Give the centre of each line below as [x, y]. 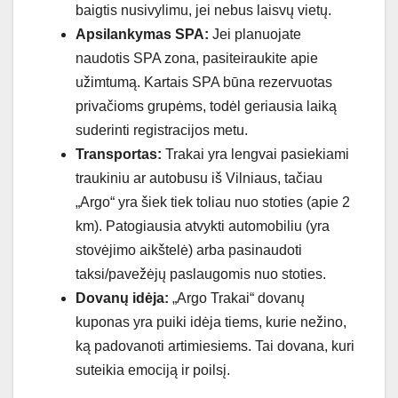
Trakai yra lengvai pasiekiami [255, 155]
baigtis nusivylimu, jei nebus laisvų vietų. [203, 11]
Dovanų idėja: [122, 298]
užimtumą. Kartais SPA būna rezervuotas [204, 83]
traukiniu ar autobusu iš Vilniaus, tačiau [199, 179]
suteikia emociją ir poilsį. [153, 370]
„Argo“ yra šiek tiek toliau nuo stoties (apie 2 [213, 203]
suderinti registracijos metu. [162, 131]
